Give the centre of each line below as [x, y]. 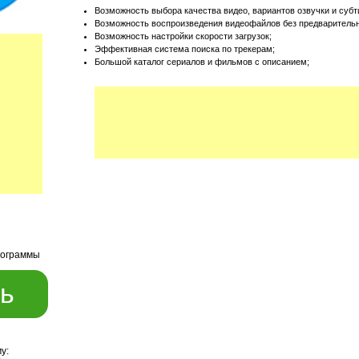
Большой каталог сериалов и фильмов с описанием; [202, 62]
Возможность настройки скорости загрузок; [183, 36]
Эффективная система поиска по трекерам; [184, 49]
